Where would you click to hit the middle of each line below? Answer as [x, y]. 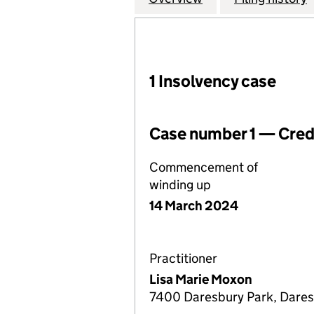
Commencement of [204, 167]
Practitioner [183, 258]
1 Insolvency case [213, 81]
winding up [180, 185]
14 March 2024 [194, 206]
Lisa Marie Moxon [201, 279]
